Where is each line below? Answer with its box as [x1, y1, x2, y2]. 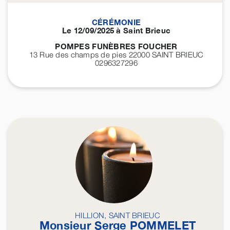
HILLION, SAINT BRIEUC [75, 210, 160, 220]
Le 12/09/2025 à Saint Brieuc [62, 26, 171, 35]
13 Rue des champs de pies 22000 [29, 50, 152, 60]
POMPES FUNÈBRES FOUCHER [55, 42, 178, 51]
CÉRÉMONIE [91, 17, 141, 27]
